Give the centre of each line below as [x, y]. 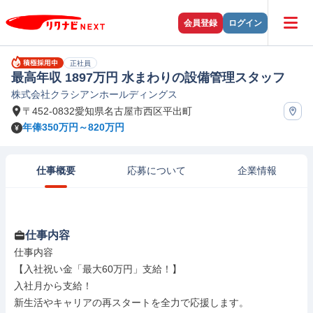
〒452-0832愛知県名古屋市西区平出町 [107, 111]
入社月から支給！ [53, 286]
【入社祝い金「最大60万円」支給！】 [98, 269]
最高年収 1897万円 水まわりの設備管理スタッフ [148, 78]
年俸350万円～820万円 [73, 127]
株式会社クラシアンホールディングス [94, 94]
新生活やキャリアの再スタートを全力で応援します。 [131, 303]
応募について [156, 170]
